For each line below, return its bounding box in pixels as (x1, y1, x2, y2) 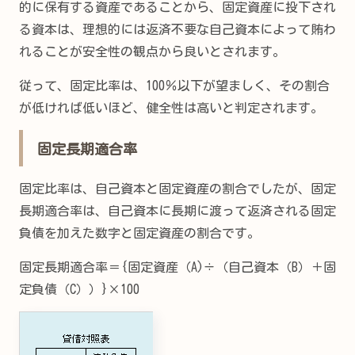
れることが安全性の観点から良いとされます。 (19, 45, 285, 59)
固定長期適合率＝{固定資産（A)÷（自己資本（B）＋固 (19, 260, 336, 273)
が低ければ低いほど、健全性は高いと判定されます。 (19, 101, 323, 114)
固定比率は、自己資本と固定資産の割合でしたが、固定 (19, 182, 336, 196)
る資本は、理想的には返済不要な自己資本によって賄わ (19, 23, 336, 36)
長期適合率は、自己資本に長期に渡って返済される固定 (19, 204, 336, 218)
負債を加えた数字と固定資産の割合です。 (19, 227, 260, 240)
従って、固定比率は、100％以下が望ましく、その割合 (19, 78, 330, 92)
